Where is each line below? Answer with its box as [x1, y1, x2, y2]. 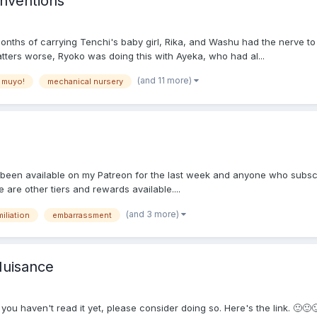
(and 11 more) [137, 75, 194, 86]
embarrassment [52, 209, 112, 220]
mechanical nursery [47, 76, 123, 87]
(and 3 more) [126, 208, 181, 219]
